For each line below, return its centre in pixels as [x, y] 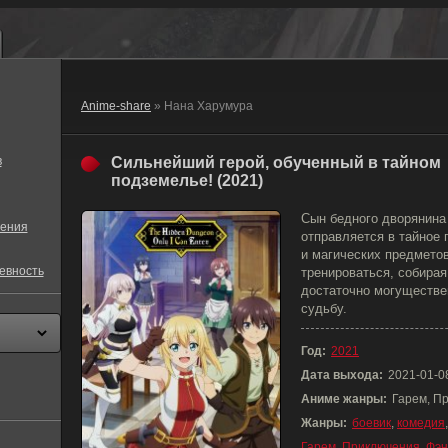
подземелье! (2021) [187, 180]
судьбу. [324, 308]
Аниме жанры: [344, 399]
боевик [371, 423]
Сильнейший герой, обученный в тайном [276, 162]
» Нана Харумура [202, 106]
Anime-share [116, 106]
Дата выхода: [342, 375]
